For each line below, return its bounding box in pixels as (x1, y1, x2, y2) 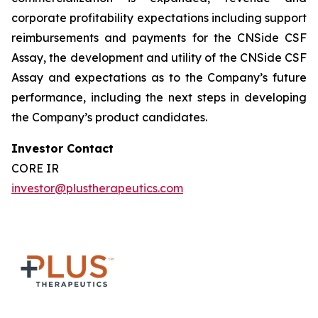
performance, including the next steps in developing (11, 90, 307, 104)
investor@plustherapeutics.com (11, 181, 183, 195)
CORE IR (11, 161, 59, 175)
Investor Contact (11, 141, 114, 155)
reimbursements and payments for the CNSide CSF (11, 31, 307, 45)
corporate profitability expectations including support (11, 11, 307, 25)
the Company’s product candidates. (11, 110, 207, 124)
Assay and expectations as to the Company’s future (11, 70, 307, 84)
